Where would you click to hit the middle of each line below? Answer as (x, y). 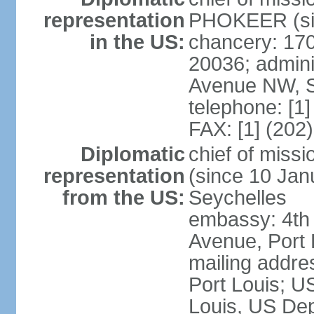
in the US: (137, 42)
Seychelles (237, 198)
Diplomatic (132, 154)
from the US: (123, 198)
